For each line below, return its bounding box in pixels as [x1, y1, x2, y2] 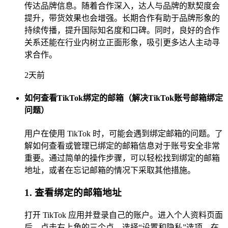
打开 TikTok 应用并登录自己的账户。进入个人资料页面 [24, 211, 223, 219]
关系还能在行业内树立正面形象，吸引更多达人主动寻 [24, 38, 220, 47]
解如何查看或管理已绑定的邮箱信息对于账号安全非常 [24, 141, 220, 150]
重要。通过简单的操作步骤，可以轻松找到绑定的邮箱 [24, 153, 220, 162]
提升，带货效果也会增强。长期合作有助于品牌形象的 [24, 14, 220, 23]
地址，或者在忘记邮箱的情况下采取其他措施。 [24, 165, 195, 175]
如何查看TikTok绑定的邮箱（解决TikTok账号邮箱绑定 [24, 94, 223, 103]
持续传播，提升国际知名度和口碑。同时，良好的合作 [24, 26, 220, 35]
